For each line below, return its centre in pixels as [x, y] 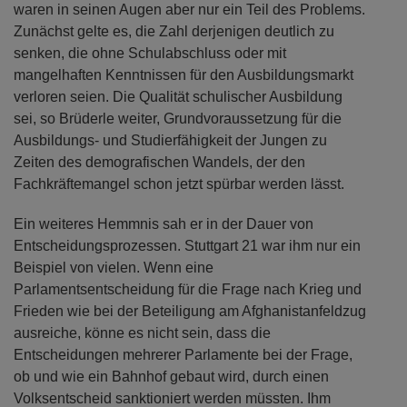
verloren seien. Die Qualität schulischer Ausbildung [178, 97]
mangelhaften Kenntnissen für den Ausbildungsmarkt [184, 75]
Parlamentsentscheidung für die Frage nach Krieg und [188, 289]
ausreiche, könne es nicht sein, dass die [142, 333]
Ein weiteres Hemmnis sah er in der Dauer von [164, 224]
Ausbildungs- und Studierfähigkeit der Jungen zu [170, 140]
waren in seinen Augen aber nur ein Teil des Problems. [189, 10]
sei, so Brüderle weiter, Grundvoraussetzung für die [178, 119]
